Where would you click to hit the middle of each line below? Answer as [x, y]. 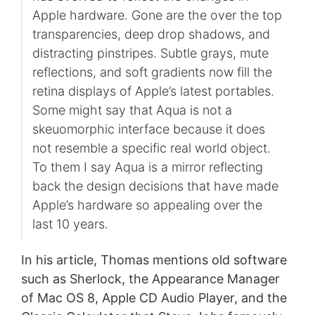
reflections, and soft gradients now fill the [152, 72]
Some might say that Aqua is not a [132, 110]
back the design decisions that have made [155, 186]
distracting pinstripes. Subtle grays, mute [150, 53]
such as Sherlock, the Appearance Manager [150, 278]
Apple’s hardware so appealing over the [147, 205]
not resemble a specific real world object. [151, 148]
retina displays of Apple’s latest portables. [153, 91]
